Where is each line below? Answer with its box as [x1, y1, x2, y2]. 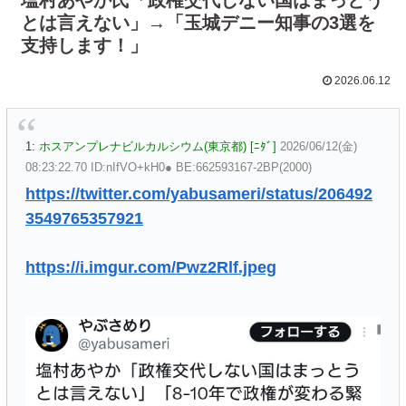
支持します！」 [21, 34, 148, 55]
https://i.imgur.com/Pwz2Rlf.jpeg [25, 257, 276, 276]
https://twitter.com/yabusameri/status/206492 [25, 184, 372, 203]
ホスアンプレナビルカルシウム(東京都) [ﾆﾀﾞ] [39, 139, 276, 153]
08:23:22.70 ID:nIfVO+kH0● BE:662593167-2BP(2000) [25, 159, 312, 174]
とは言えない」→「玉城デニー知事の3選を [21, 12, 375, 33]
